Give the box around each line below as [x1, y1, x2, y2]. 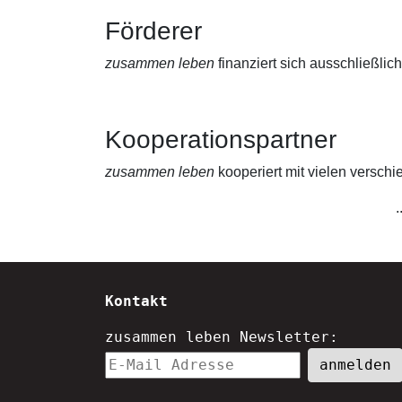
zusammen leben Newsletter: [105, 328, 338, 345]
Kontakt [105, 292, 168, 310]
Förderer [105, 16, 202, 45]
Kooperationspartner [105, 125, 336, 153]
